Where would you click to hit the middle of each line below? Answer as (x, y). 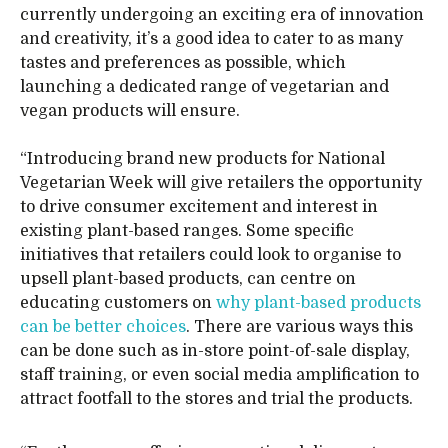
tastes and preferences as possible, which (183, 63)
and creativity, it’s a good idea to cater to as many (211, 39)
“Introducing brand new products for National (202, 159)
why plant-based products (318, 303)
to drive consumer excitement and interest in (199, 207)
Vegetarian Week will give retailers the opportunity (221, 183)
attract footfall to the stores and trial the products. (216, 399)
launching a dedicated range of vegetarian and (204, 87)
